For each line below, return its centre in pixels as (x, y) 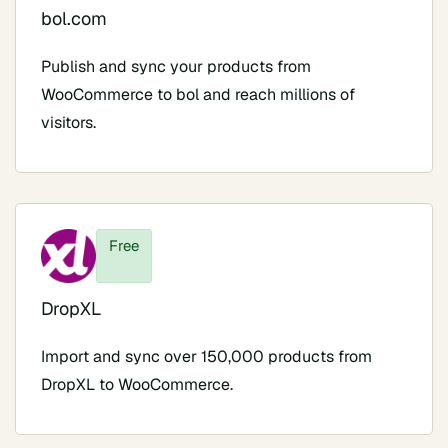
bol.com (74, 18)
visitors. (68, 122)
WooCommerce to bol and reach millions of (198, 94)
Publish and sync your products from (176, 66)
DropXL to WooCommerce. (137, 385)
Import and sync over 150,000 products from (206, 357)
